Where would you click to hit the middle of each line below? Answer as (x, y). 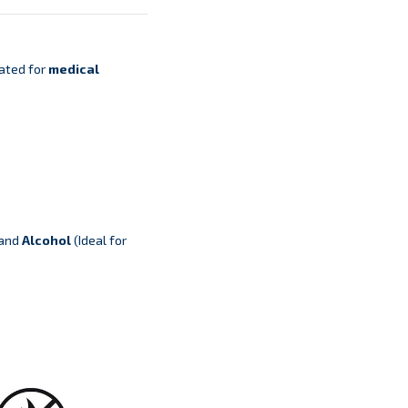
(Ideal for (98, 240)
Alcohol (46, 240)
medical (73, 69)
